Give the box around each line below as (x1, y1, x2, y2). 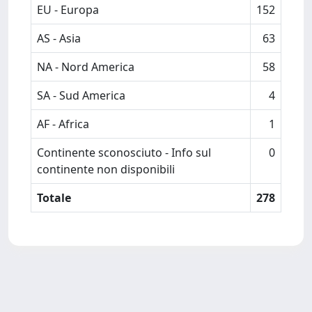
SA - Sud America (37, 88, 125, 103)
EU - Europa (37, 2, 99, 17)
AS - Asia (37, 31, 81, 46)
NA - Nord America (37, 59, 134, 75)
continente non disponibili (37, 162, 175, 177)
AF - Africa (37, 116, 89, 132)
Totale (37, 190, 71, 205)
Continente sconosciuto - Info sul (37, 145, 211, 160)
